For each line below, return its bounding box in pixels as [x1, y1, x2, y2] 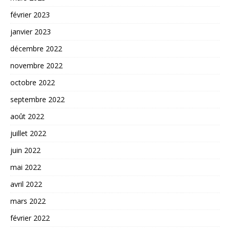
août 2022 [10, 111, 44, 122]
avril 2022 [10, 179, 42, 189]
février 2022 [10, 213, 50, 223]
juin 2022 [10, 145, 41, 156]
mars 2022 [10, 196, 46, 206]
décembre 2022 [10, 44, 62, 54]
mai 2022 [10, 162, 41, 172]
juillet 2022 [10, 128, 46, 139]
